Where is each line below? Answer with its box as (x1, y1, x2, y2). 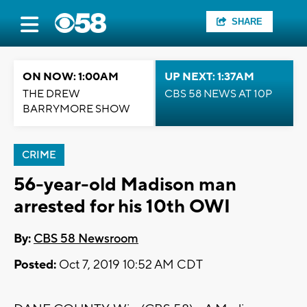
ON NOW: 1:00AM (23, 70, 119, 84)
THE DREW (23, 87, 80, 101)
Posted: (14, 257, 56, 273)
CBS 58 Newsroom (34, 231, 138, 247)
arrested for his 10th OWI (14, 195, 230, 219)
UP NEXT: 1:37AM (164, 70, 254, 84)
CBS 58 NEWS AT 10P (164, 87, 272, 101)
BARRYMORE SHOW (23, 102, 130, 116)
